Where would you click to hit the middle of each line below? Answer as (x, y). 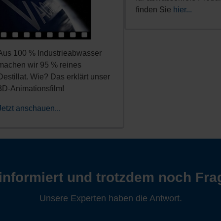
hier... (183, 10)
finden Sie (154, 10)
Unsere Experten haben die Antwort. (110, 199)
